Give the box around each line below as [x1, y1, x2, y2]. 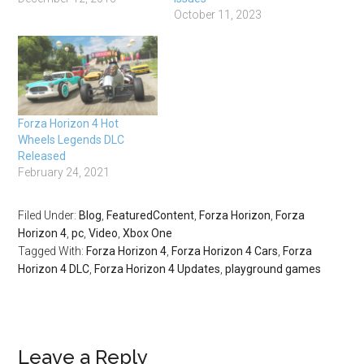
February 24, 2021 [18, 166, 110, 180]
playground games [225, 262, 322, 276]
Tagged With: [18, 245, 87, 258]
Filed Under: [18, 209, 80, 223]
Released [18, 149, 67, 163]
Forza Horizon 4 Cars [171, 245, 279, 258]
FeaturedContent [106, 209, 195, 223]
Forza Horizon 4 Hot [18, 117, 119, 131]
